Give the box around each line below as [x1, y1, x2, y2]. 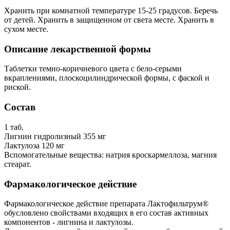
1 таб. [4, 122, 24, 131]
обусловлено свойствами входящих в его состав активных [4, 208, 208, 218]
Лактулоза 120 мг [4, 141, 65, 150]
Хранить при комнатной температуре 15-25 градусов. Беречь [4, 6, 218, 15]
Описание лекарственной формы [4, 43, 151, 54]
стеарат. [4, 159, 31, 168]
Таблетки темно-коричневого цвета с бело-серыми [4, 64, 182, 73]
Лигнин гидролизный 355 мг [4, 131, 106, 141]
